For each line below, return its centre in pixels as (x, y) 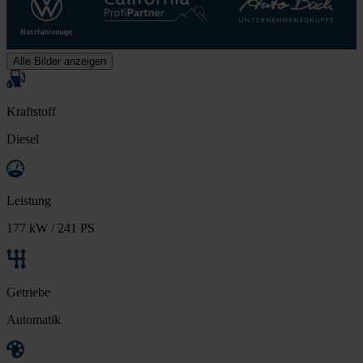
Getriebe (28, 292)
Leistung (29, 200)
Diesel (23, 139)
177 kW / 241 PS (51, 228)
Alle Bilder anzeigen (60, 61)
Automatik (34, 319)
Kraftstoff (31, 111)
